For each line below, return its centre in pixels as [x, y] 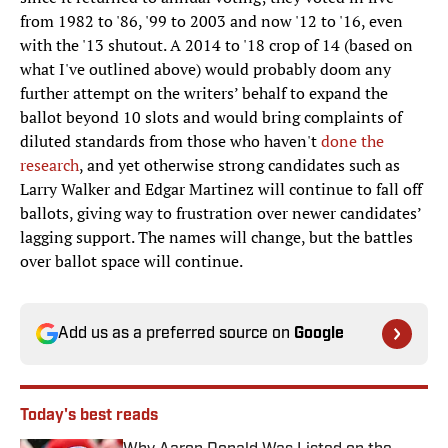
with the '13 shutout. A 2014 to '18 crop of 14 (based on [216, 45]
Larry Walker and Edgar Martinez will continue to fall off [221, 189]
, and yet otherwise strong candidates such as [239, 165]
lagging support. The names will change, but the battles [216, 237]
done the [352, 141]
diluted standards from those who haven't [170, 141]
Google [319, 334]
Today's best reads [89, 416]
